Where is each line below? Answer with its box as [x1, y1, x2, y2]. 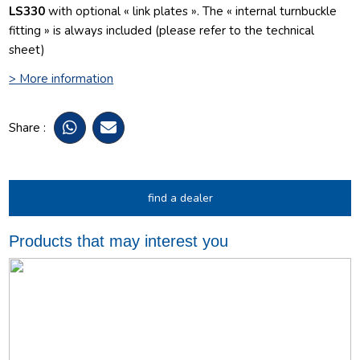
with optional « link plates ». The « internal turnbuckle [45, 2, 337, 19]
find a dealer [147, 190, 213, 207]
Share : [9, 120, 47, 137]
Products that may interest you [9, 232, 229, 251]
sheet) [9, 41, 46, 58]
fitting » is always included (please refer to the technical [9, 22, 315, 39]
